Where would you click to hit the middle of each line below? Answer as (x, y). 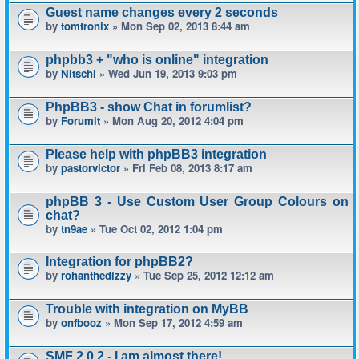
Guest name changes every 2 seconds (162, 12)
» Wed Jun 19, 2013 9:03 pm (167, 73)
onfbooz (81, 323)
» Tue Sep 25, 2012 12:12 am (203, 275)
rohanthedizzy (96, 275)
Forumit (81, 121)
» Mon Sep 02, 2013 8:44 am (179, 26)
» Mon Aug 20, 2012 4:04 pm (172, 121)
